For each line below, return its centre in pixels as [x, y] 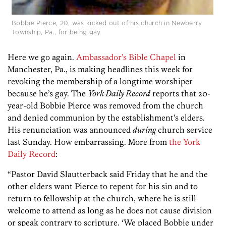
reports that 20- [180, 94]
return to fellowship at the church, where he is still [102, 199]
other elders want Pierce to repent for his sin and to [103, 186]
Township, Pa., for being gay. [57, 32]
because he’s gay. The [48, 94]
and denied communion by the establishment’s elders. [106, 118]
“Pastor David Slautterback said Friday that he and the [108, 174]
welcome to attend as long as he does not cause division [110, 211]
